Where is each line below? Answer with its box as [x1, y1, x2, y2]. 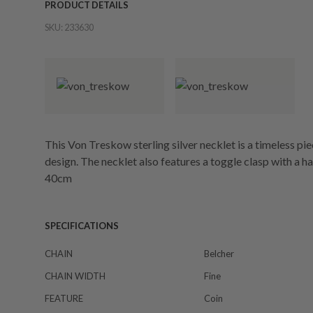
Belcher [204, 248, 234, 259]
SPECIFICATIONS [45, 220, 119, 231]
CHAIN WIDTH [45, 270, 105, 282]
